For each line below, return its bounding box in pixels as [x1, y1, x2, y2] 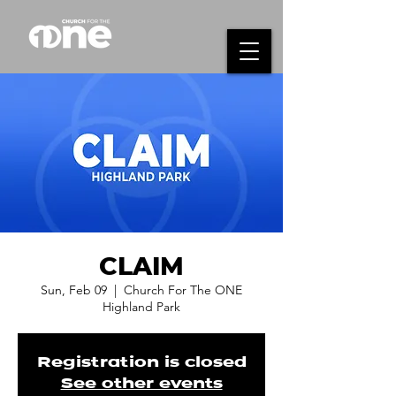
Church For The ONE [124, 282, 242, 298]
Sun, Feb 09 [41, 282, 107, 298]
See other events [60, 375, 223, 392]
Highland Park [103, 299, 180, 315]
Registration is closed [36, 354, 247, 370]
